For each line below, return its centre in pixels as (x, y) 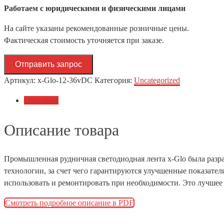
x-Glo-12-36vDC (65, 80)
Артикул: (21, 80)
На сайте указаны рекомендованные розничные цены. (96, 28)
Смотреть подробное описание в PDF (69, 203)
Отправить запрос (48, 64)
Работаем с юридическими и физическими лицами (95, 8)
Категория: (114, 80)
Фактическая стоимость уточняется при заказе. (84, 40)
